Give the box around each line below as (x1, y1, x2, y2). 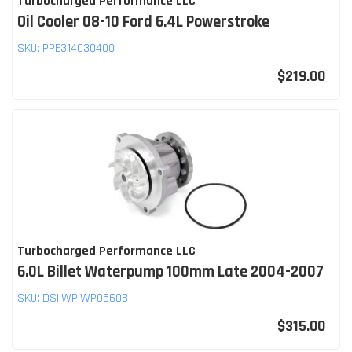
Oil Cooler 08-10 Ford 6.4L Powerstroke (17, 11, 269, 32)
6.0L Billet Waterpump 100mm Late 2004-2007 (17, 261, 324, 282)
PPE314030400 (42, 39, 115, 57)
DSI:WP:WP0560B (42, 289, 128, 306)
